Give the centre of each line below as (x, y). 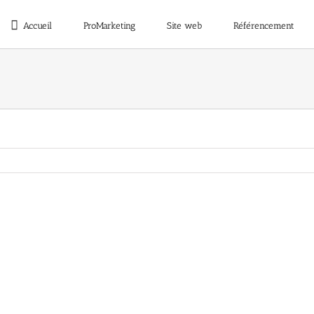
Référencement (264, 25)
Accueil (37, 25)
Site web (184, 25)
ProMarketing (109, 25)
